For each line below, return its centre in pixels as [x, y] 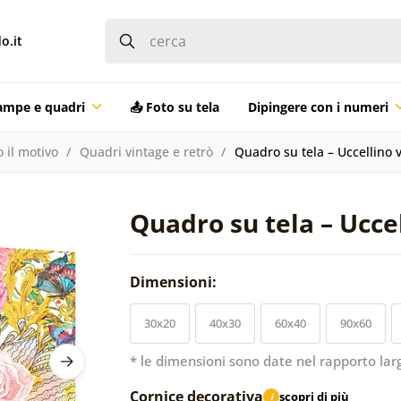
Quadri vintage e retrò [146, 151]
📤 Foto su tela [174, 107]
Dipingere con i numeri [318, 107]
